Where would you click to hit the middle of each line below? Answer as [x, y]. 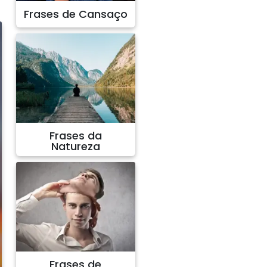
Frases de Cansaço [75, 14]
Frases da [75, 136]
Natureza [75, 146]
